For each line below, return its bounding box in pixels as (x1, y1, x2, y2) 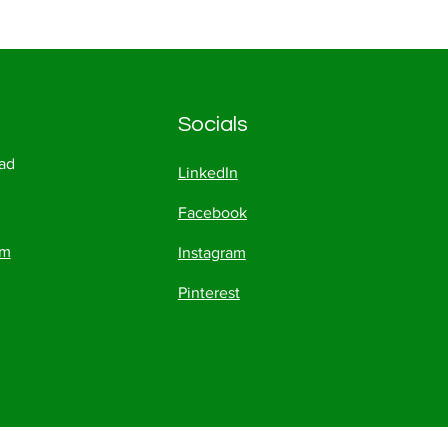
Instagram (177, 244, 246, 261)
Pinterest (177, 284, 240, 301)
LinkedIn (177, 164, 238, 181)
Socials (177, 113, 248, 136)
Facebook (177, 204, 247, 221)
